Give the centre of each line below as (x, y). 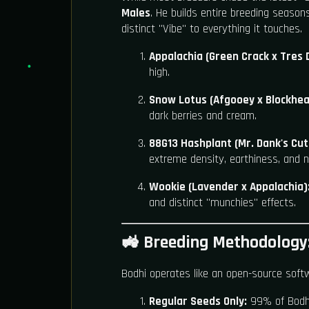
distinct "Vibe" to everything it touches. (212, 29)
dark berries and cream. (203, 116)
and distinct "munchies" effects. (222, 203)
